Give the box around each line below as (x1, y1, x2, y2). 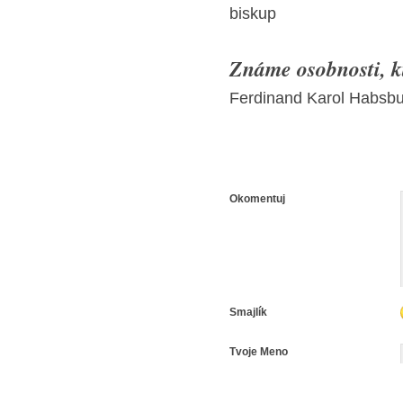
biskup (229, 4, 276, 23)
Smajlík (229, 306, 267, 319)
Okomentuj (229, 193, 285, 206)
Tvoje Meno (229, 345, 288, 359)
